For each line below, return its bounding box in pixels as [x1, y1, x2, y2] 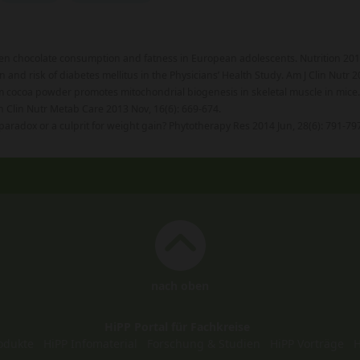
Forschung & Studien [146, 336, 260, 352]
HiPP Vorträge [269, 336, 344, 352]
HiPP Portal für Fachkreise [104, 319, 250, 335]
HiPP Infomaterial [43, 336, 137, 352]
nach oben [151, 278, 209, 294]
